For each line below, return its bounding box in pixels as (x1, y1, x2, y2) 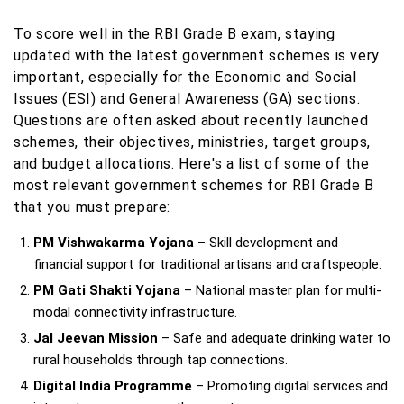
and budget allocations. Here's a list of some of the (14, 154, 370, 172)
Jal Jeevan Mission (33, 329, 158, 346)
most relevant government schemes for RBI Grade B (14, 176, 374, 194)
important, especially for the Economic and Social (14, 68, 357, 86)
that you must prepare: (14, 197, 171, 216)
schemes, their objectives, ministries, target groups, (14, 133, 371, 151)
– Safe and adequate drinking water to (158, 329, 390, 346)
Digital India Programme (33, 377, 192, 394)
